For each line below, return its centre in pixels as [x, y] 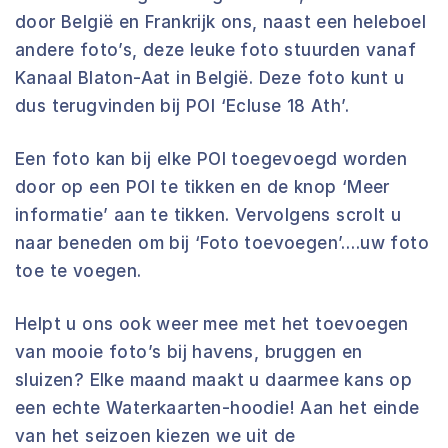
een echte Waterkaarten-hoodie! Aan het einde [217, 408]
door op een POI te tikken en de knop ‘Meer [202, 187]
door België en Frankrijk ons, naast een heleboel [221, 22]
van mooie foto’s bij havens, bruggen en [189, 352]
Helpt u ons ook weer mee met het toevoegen [212, 324]
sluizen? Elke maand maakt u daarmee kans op [214, 380]
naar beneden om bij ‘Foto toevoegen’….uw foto [222, 243]
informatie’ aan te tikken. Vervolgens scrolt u [208, 215]
